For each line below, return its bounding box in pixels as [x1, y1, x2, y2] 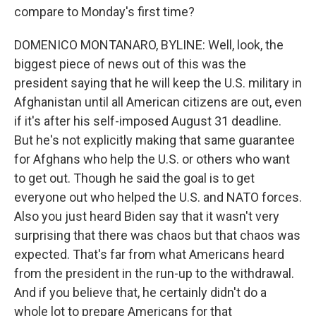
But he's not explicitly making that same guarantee [14, 133, 295, 147]
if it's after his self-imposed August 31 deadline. [14, 114, 281, 128]
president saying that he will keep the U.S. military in [14, 75, 302, 90]
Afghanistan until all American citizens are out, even [14, 95, 302, 109]
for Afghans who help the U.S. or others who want [14, 152, 290, 166]
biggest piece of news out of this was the [14, 56, 246, 71]
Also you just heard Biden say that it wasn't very [14, 209, 279, 224]
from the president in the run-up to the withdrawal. [14, 266, 294, 281]
